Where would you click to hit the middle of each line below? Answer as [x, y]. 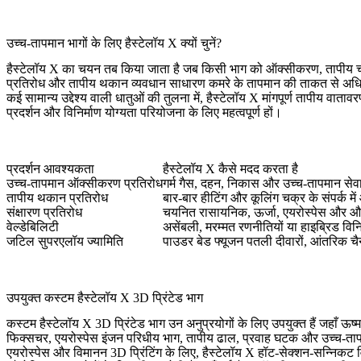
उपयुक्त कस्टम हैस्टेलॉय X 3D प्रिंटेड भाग [105, 298]
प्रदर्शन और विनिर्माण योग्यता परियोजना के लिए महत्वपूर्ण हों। [144, 113]
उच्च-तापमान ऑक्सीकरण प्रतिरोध [85, 184]
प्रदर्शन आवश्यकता [50, 169]
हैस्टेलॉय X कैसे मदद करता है [230, 169]
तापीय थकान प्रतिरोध [57, 198]
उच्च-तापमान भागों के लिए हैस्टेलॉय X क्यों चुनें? [114, 44]
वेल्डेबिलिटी [33, 227]
